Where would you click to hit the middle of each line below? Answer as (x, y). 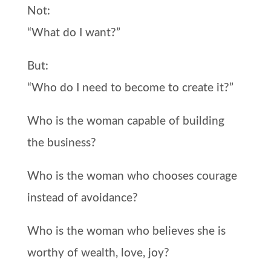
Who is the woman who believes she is (126, 231)
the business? (61, 143)
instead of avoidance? (82, 198)
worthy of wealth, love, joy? (98, 253)
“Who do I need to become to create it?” (130, 88)
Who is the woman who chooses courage (132, 176)
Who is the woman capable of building (126, 121)
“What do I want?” (73, 33)
